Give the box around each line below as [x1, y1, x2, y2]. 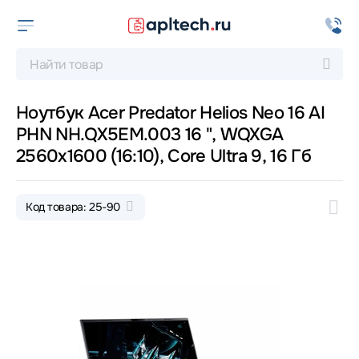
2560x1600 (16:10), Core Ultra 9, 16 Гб [16, 145, 311, 167]
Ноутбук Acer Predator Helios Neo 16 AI [16, 102, 325, 124]
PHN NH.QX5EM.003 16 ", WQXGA [16, 123, 284, 146]
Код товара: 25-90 [26, 200, 123, 214]
